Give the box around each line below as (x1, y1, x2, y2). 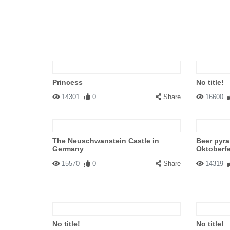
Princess (52, 78, 83, 86)
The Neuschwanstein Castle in (52, 137, 159, 145)
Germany (52, 145, 84, 153)
